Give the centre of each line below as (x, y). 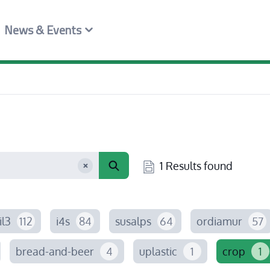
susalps (133, 221)
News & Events (42, 31)
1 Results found (196, 166)
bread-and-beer (55, 251)
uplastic (158, 251)
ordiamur (219, 221)
